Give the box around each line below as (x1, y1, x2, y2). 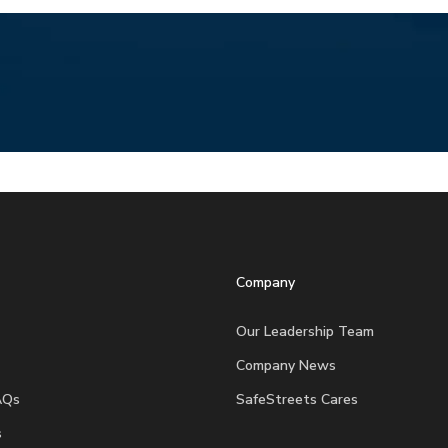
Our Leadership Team (235, 322, 374, 342)
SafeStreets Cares (235, 390, 358, 410)
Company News (235, 356, 336, 376)
